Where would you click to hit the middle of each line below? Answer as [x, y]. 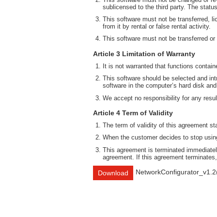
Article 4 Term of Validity [133, 113]
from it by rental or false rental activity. [157, 26]
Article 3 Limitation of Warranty [144, 54]
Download [113, 173]
